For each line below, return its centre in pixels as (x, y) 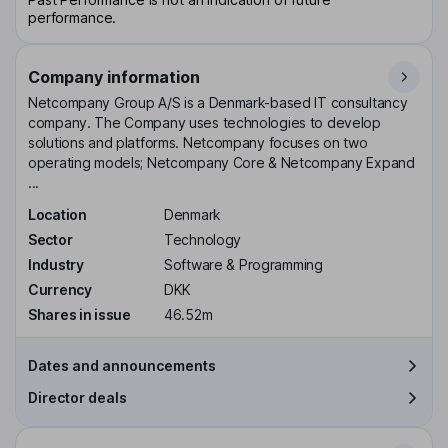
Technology (203, 240)
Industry (56, 264)
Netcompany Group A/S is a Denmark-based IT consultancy (218, 103)
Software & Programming (243, 264)
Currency (60, 289)
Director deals (77, 397)
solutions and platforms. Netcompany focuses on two (198, 143)
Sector (50, 240)
